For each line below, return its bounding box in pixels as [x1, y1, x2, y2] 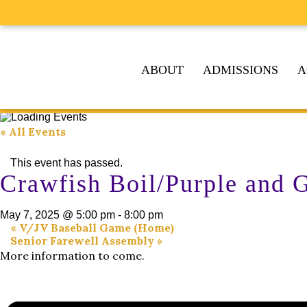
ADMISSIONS [203, 63, 278, 77]
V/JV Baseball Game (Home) [16, 221, 174, 234]
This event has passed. [10, 157, 123, 169]
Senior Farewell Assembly [10, 234, 157, 247]
